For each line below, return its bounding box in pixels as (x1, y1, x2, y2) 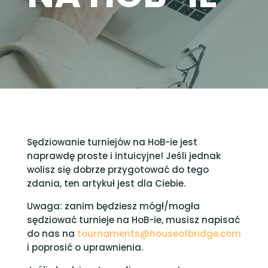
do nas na (26, 227, 77, 240)
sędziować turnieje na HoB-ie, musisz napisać (26, 214, 240, 226)
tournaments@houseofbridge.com (77, 227, 241, 240)
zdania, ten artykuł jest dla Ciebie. (26, 177, 185, 190)
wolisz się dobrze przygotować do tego (26, 163, 209, 176)
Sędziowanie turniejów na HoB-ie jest (26, 136, 197, 148)
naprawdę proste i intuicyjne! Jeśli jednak (26, 150, 221, 162)
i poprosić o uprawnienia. (26, 241, 143, 254)
